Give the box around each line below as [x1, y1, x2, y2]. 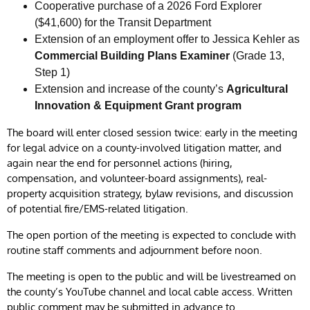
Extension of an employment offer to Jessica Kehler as [35, 33, 300, 46]
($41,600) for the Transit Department [35, 17, 211, 29]
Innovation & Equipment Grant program [35, 100, 241, 112]
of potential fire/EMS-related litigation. [7, 202, 188, 216]
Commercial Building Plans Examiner [35, 50, 230, 62]
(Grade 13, [230, 50, 284, 62]
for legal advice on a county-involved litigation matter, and [7, 141, 282, 155]
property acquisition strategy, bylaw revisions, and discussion [7, 187, 293, 201]
